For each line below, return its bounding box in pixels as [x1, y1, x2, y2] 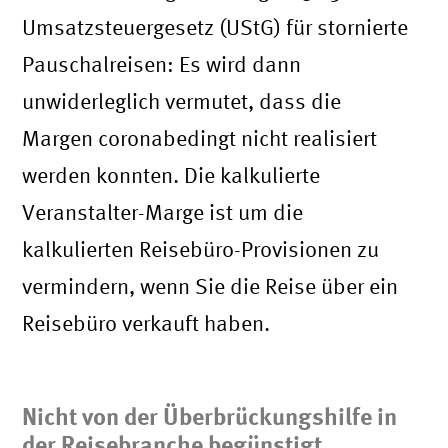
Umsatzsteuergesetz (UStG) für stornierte [22, 15, 409, 40]
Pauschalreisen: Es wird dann [22, 52, 302, 77]
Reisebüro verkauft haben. [22, 311, 271, 336]
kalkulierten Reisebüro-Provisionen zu [22, 237, 380, 262]
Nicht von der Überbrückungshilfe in [22, 402, 398, 431]
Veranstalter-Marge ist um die [22, 200, 304, 225]
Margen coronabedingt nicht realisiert [22, 126, 378, 151]
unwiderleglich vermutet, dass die [22, 89, 342, 114]
